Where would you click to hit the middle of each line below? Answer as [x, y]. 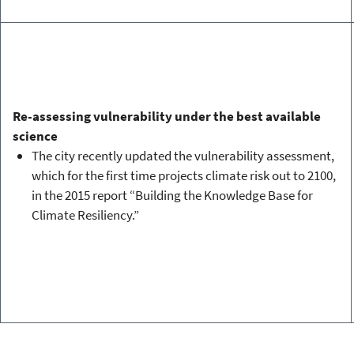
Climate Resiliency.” [85, 215]
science [35, 136]
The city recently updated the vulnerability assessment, [183, 156]
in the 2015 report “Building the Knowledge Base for [172, 196]
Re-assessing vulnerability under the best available [166, 117]
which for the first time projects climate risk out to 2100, [183, 176]
